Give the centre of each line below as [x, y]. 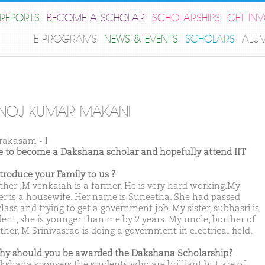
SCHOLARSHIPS [186, 18]
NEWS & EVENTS [141, 39]
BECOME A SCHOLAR [96, 18]
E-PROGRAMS [65, 39]
